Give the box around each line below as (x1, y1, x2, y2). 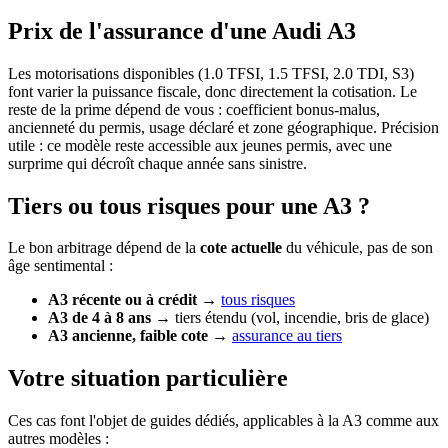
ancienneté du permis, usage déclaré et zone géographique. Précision (8, 118, 439, 136)
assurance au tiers (232, 327, 342, 345)
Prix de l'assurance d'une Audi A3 (8, 17, 356, 44)
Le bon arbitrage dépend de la (8, 239, 200, 257)
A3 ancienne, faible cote (48, 327, 208, 345)
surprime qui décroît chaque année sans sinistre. (8, 154, 307, 172)
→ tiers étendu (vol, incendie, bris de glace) (151, 309, 429, 327)
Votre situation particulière (8, 365, 288, 392)
